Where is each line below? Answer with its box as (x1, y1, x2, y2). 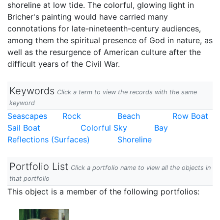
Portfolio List (9, 161, 68, 172)
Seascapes (7, 111, 47, 121)
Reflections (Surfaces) (7, 135, 90, 144)
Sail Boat (7, 123, 40, 133)
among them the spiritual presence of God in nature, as (7, 35, 213, 45)
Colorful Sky (81, 123, 128, 133)
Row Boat (172, 111, 208, 121)
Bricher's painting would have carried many (7, 12, 168, 22)
